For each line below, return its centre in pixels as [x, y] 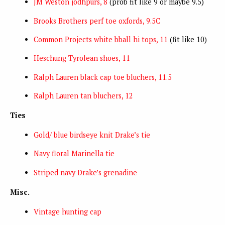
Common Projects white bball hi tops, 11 [100, 39]
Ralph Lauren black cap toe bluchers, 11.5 [102, 77]
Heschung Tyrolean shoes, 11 [82, 58]
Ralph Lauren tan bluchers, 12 [83, 96]
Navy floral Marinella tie [74, 154]
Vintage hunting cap [67, 211]
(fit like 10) [187, 39]
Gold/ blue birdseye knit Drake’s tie [92, 135]
